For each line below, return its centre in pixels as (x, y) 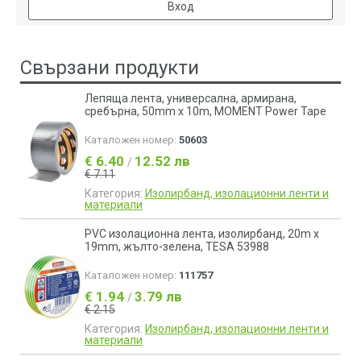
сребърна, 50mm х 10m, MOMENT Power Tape (205, 111)
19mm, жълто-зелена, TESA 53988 (177, 247)
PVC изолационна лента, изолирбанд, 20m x (202, 234)
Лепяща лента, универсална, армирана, (191, 98)
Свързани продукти (110, 68)
